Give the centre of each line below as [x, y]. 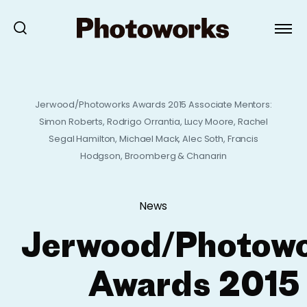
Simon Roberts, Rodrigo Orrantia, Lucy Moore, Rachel [153, 122]
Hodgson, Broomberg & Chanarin [153, 156]
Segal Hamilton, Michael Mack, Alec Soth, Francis [153, 139]
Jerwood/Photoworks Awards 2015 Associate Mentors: [153, 105]
